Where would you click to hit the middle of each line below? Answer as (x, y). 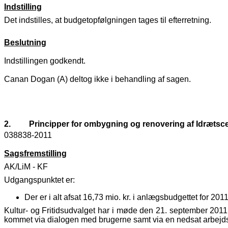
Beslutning (25, 43)
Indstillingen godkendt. (45, 61)
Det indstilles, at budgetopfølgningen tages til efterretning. (108, 20)
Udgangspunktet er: (39, 180)
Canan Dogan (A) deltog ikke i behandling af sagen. (97, 79)
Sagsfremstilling (35, 154)
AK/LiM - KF (26, 167)
